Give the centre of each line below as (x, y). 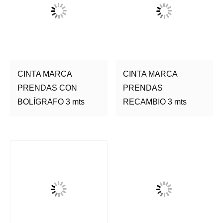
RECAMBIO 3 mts (155, 102)
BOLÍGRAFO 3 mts (51, 102)
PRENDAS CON (47, 88)
